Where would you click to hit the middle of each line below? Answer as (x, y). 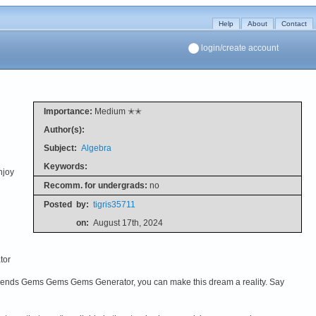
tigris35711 (114, 204)
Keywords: (65, 166)
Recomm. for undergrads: (95, 185)
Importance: (68, 111)
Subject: (60, 148)
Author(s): (64, 129)
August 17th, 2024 (128, 223)
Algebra (96, 148)
